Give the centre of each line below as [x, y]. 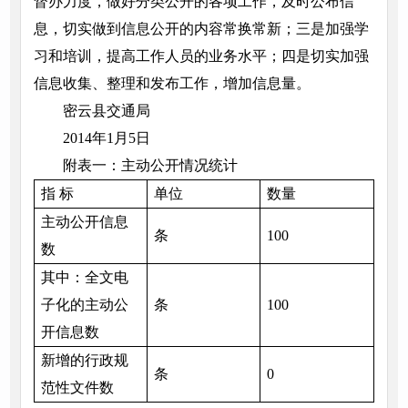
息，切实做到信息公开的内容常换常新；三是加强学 [201, 29]
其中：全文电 [84, 278]
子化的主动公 [84, 305]
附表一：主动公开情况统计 [150, 166]
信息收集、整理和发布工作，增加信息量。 [172, 84]
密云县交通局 [106, 111]
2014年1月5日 [106, 138]
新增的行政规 [84, 361]
